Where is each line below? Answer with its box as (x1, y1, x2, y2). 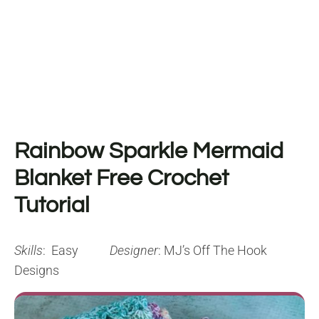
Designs (14, 263, 59, 278)
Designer (110, 243, 158, 258)
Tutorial (14, 194, 90, 218)
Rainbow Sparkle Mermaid (14, 140, 283, 164)
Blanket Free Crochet (14, 167, 229, 191)
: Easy (43, 243, 110, 258)
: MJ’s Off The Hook (158, 243, 267, 258)
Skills (14, 243, 43, 258)
